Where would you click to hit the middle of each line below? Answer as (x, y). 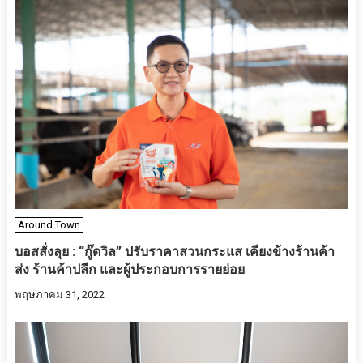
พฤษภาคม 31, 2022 (59, 294)
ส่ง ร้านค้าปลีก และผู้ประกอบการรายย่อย (129, 269)
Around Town (49, 224)
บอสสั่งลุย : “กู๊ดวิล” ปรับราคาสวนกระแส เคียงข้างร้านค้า (174, 251)
